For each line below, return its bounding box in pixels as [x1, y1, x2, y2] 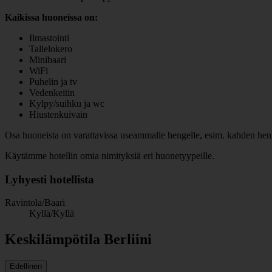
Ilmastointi [29, 32, 69, 43]
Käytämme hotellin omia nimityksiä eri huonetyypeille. [5, 150, 214, 161]
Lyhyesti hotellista [5, 172, 94, 186]
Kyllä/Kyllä [29, 208, 74, 219]
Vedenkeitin [29, 87, 75, 98]
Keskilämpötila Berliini [5, 231, 152, 248]
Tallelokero [29, 43, 72, 54]
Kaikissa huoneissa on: [5, 12, 98, 22]
